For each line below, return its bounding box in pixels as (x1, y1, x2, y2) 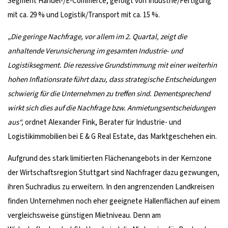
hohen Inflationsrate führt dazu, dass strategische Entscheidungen (8, 74, 216, 84)
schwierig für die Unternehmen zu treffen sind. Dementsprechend (8, 89, 210, 99)
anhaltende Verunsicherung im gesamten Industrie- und (8, 46, 183, 56)
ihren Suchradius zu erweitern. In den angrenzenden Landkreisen (8, 182, 214, 192)
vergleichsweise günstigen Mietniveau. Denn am (8, 210, 161, 220)
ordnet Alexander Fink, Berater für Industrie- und (23, 117, 181, 127)
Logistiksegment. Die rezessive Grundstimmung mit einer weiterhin (8, 60, 217, 70)
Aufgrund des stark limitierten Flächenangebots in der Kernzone (8, 153, 212, 163)
